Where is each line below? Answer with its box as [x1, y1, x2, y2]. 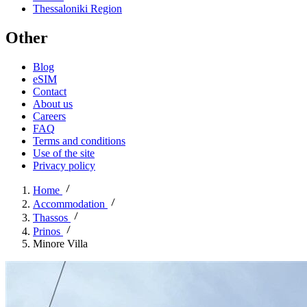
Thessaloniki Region [33, 3, 122, 15]
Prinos [33, 225, 60, 238]
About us [33, 98, 73, 110]
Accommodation [33, 198, 105, 210]
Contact [33, 86, 66, 98]
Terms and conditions [33, 135, 125, 147]
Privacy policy [33, 160, 95, 172]
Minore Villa [33, 238, 88, 250]
